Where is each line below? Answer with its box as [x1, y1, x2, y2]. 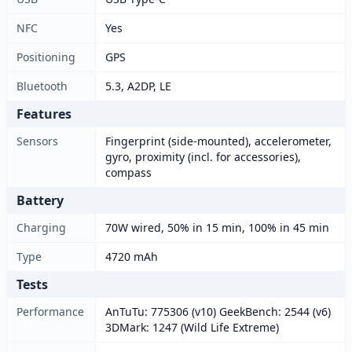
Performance [16, 304, 84, 319]
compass [105, 165, 152, 180]
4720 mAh [105, 249, 158, 264]
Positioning [16, 49, 75, 64]
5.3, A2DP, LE [105, 79, 171, 93]
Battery [16, 192, 64, 209]
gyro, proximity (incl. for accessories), [105, 149, 301, 164]
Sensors [16, 134, 58, 148]
